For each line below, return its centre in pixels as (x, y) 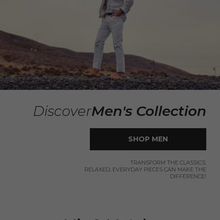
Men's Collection (149, 111)
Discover (62, 111)
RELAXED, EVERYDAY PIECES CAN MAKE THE (145, 169)
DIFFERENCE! (188, 176)
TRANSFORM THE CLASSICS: (168, 162)
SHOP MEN (148, 139)
